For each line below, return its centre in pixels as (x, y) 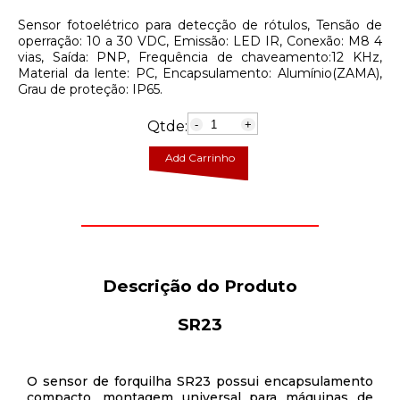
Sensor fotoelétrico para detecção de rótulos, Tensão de (200, 25)
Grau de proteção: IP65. (90, 89)
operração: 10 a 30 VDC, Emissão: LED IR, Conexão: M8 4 (200, 41)
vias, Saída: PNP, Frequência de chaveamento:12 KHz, (200, 57)
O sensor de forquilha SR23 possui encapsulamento (200, 381)
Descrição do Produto (200, 286)
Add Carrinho (200, 157)
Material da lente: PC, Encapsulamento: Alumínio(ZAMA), (200, 73)
